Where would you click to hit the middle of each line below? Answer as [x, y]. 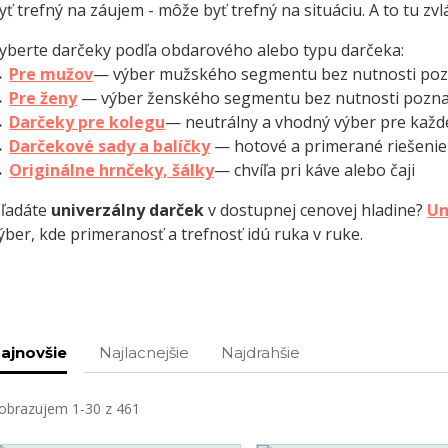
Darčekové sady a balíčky [109, 146]
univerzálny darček [127, 210]
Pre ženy [42, 98]
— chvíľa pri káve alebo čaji [314, 170]
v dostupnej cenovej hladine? [315, 210]
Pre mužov [50, 74]
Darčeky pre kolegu [86, 122]
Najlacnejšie [143, 353]
